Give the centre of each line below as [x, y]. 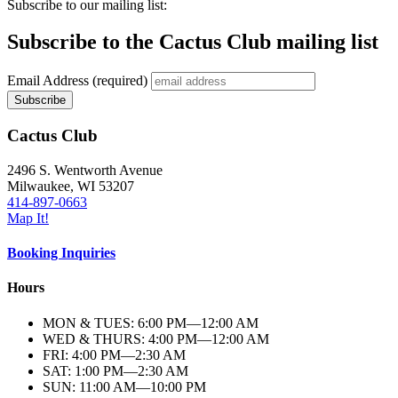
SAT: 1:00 [73, 370]
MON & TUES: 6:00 [104, 322]
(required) [120, 81]
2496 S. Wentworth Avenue [85, 170]
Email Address [50, 81]
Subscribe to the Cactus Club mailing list [193, 42]
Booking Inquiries [61, 253]
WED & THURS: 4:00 [110, 338]
